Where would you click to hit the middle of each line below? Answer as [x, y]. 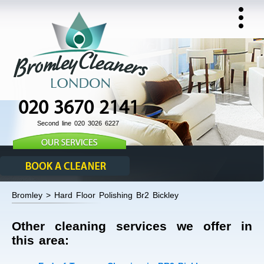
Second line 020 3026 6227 [78, 123]
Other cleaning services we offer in [132, 226]
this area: [40, 240]
